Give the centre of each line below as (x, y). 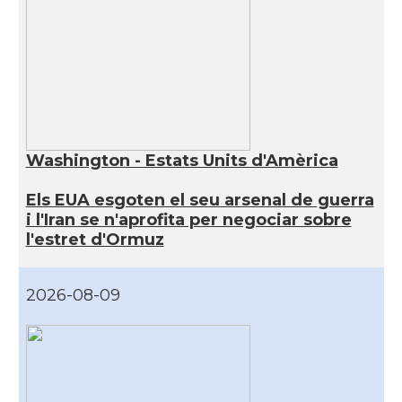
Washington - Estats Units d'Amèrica (182, 161)
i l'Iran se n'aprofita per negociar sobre (188, 220)
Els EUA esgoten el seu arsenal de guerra (200, 200)
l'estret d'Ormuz (95, 240)
